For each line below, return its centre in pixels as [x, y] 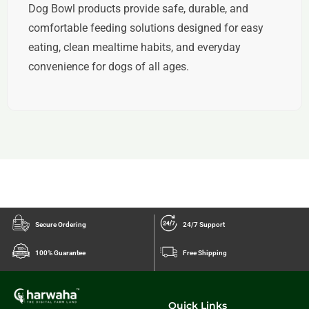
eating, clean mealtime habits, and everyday [134, 47]
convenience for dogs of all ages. [109, 67]
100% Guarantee [60, 252]
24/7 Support [204, 224]
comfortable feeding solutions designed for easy [146, 28]
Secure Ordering [61, 224]
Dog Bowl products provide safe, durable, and [138, 9]
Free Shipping [205, 252]
